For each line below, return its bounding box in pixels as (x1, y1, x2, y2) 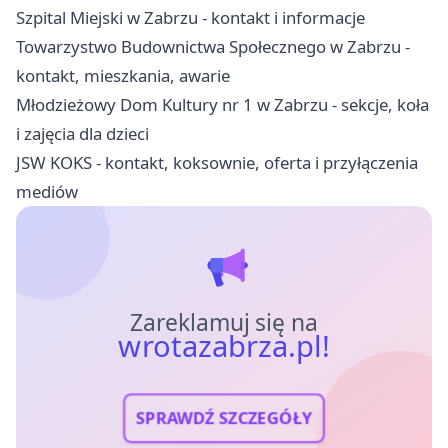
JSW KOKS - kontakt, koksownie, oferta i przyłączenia (16, 150, 418, 174)
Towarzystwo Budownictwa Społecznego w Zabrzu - (16, 34, 410, 58)
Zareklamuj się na (129, 306, 319, 338)
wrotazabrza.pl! (118, 325, 330, 366)
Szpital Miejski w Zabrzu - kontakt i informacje (16, 5, 365, 29)
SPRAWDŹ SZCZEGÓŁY (135, 406, 313, 430)
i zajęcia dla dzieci (16, 121, 149, 145)
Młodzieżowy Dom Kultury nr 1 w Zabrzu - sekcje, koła (16, 92, 429, 116)
